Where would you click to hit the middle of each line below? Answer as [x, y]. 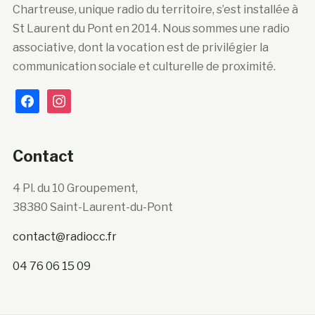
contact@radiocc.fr [64, 236]
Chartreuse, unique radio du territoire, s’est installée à [155, 9]
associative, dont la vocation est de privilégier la [140, 47]
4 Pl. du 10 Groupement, [75, 188]
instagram [73, 98]
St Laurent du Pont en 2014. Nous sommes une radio [151, 28]
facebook [40, 98]
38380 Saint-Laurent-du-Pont [92, 207]
